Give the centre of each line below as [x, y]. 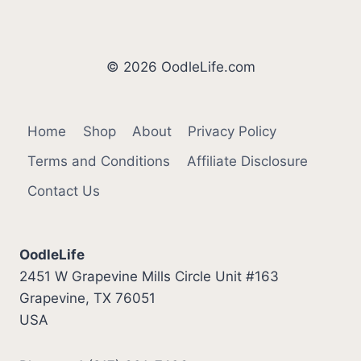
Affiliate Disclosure [247, 161]
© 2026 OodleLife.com [180, 67]
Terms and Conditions [99, 161]
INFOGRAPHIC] [151, 18]
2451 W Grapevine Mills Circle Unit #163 [149, 276]
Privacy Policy [232, 131]
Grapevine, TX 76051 [87, 298]
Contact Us [64, 191]
